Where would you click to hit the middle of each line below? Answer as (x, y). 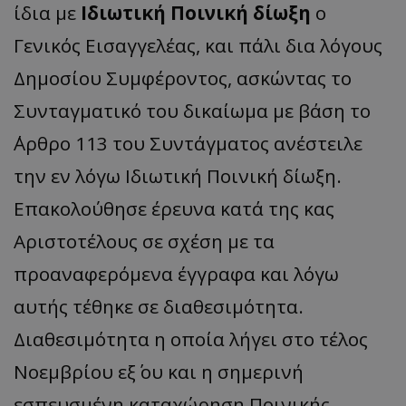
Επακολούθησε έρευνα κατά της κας (174, 208)
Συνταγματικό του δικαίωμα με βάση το (192, 110)
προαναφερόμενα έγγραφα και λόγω (176, 273)
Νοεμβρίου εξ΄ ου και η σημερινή (159, 371)
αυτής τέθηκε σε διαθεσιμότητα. (159, 306)
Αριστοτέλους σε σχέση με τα (144, 241)
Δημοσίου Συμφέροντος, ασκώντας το (183, 77)
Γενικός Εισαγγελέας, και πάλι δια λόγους (198, 45)
